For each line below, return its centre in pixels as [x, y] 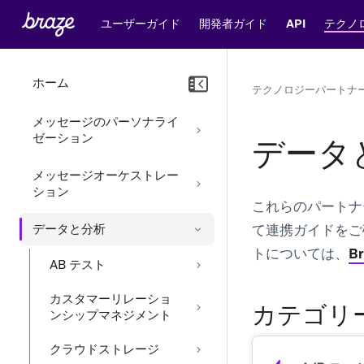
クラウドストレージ [104, 349]
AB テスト [78, 265]
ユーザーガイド [140, 23]
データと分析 [69, 229]
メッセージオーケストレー [106, 175]
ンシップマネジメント [110, 315]
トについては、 [300, 253]
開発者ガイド [233, 23]
